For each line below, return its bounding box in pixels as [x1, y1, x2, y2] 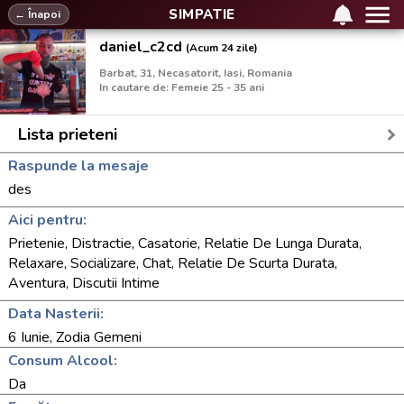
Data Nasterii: [8, 304, 104, 324]
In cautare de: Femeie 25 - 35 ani [99, 80, 264, 95]
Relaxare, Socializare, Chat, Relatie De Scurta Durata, [8, 253, 337, 273]
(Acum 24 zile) [186, 41, 258, 55]
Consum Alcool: [8, 351, 117, 371]
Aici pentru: [8, 210, 87, 230]
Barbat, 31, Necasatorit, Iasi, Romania [99, 66, 292, 80]
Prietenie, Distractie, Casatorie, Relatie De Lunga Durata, [8, 234, 362, 253]
